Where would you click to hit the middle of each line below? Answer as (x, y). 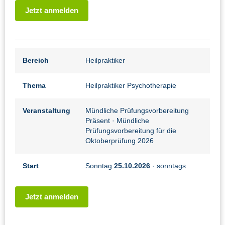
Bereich (36, 61)
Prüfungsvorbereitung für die (131, 131)
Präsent (99, 121)
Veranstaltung (46, 111)
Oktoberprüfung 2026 (120, 141)
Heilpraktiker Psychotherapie (131, 86)
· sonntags (168, 166)
